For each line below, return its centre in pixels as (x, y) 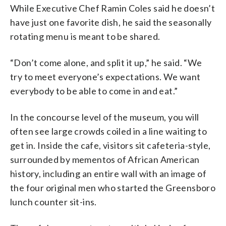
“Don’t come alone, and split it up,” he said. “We (106, 62)
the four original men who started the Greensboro (113, 187)
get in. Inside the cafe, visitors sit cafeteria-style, (110, 145)
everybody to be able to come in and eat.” (94, 91)
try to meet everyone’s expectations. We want (105, 76)
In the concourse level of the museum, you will (105, 117)
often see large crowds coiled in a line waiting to (108, 131)
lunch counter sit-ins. (53, 202)
